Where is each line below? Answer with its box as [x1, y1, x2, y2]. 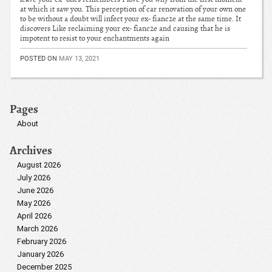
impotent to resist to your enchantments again [20, 33, 169, 43]
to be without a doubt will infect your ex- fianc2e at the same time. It [20, 14, 241, 24]
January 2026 [17, 250, 64, 259]
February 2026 [17, 237, 66, 246]
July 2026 [17, 173, 50, 182]
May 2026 [17, 199, 50, 208]
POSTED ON [20, 53, 59, 63]
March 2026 [17, 224, 58, 233]
